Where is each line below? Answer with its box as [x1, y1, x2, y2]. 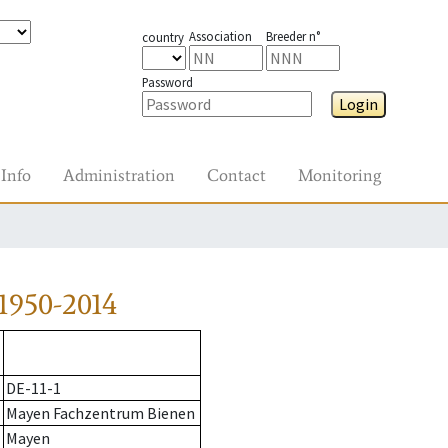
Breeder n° [265, 28, 320, 44]
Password [141, 74, 193, 90]
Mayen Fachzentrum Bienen [6, 403, 195, 424]
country [141, 29, 184, 45]
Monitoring [298, 164, 381, 186]
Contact [207, 164, 266, 186]
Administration [63, 164, 175, 186]
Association [188, 28, 252, 44]
